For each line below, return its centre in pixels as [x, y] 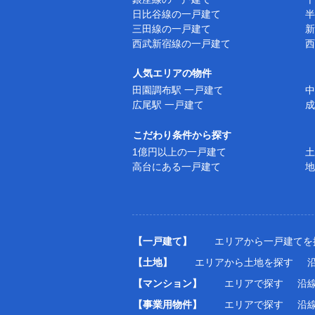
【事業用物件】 [168, 304]
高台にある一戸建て [176, 167]
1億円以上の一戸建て [179, 152]
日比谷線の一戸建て [176, 14]
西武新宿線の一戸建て [181, 43]
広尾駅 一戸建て [168, 105]
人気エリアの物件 [173, 73]
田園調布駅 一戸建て [178, 90]
